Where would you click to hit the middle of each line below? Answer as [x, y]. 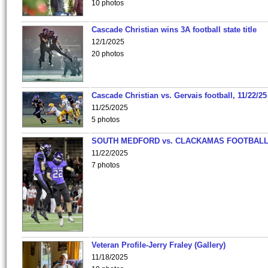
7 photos [106, 165]
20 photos [108, 54]
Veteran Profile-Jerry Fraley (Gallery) [159, 245]
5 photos [106, 120]
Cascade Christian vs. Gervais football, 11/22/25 [179, 95]
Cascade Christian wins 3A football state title [174, 30]
